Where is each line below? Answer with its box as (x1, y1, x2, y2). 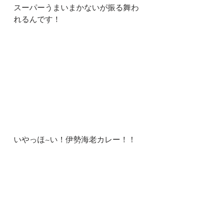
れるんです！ (14, 13, 61, 24)
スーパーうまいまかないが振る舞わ (14, 1, 139, 13)
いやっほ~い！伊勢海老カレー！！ (14, 134, 136, 145)
